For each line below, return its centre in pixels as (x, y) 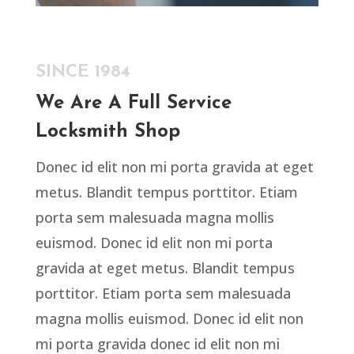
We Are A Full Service (133, 104)
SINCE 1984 (83, 73)
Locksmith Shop (107, 132)
